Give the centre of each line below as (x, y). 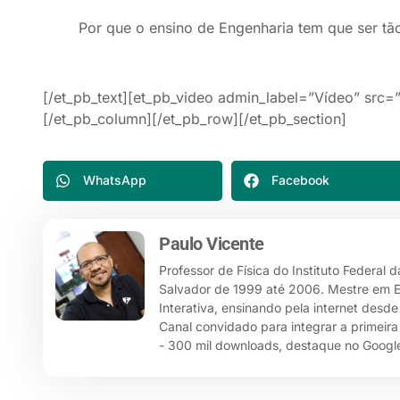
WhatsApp (115, 180)
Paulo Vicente (212, 243)
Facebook (300, 180)
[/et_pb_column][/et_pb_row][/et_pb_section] (195, 119)
